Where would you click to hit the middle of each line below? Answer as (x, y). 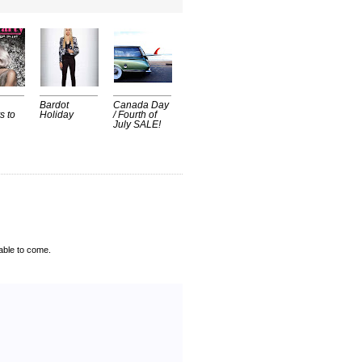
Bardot (54, 105)
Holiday (57, 115)
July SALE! (137, 125)
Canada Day (141, 105)
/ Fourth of (135, 115)
